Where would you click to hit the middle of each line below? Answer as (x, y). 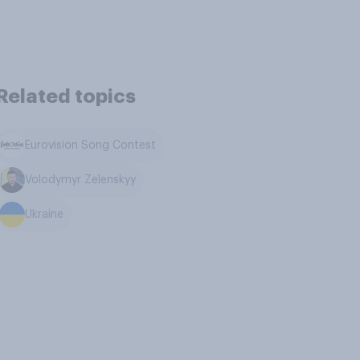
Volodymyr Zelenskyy (81, 180)
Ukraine (45, 214)
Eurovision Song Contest (91, 146)
